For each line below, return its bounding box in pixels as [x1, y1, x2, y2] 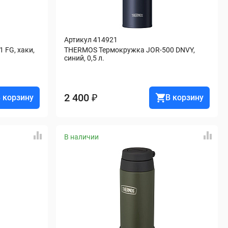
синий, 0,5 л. [64, 54, 104, 62]
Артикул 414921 [64, 36, 118, 44]
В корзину [165, 93, 204, 102]
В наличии [64, 133, 99, 141]
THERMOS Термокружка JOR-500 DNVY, [64, 46, 195, 54]
